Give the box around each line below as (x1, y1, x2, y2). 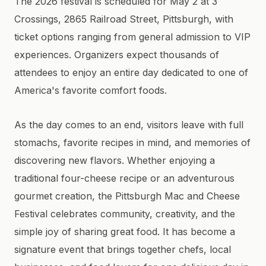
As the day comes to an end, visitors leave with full (14, 119, 243, 131)
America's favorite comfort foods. (14, 84, 167, 96)
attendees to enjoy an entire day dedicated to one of (14, 66, 248, 78)
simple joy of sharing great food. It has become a (14, 226, 235, 237)
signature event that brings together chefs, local (14, 243, 231, 255)
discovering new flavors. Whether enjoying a (14, 154, 215, 166)
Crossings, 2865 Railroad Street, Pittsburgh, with (14, 13, 233, 25)
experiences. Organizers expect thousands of (14, 49, 219, 61)
